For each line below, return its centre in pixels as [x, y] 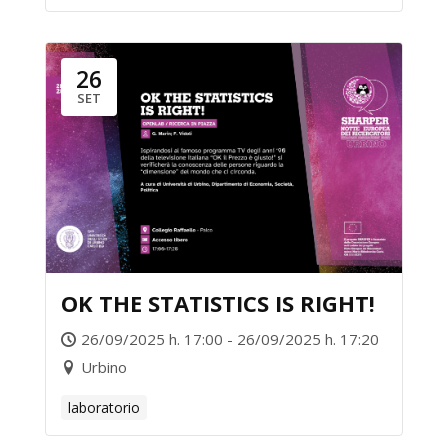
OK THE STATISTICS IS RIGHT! [218, 303]
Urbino [104, 367]
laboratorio [104, 407]
